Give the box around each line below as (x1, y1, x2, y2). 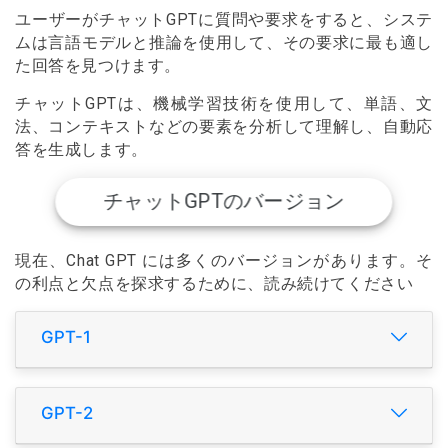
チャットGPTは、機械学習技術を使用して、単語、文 (15, 95, 433, 114)
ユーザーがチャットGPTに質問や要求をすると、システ (15, 10, 433, 29)
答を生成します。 (15, 141, 148, 160)
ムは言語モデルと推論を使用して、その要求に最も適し (15, 33, 433, 52)
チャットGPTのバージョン (103, 189, 345, 214)
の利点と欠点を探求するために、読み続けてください (15, 274, 414, 293)
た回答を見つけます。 (15, 56, 181, 75)
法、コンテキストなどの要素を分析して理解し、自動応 (15, 118, 433, 137)
